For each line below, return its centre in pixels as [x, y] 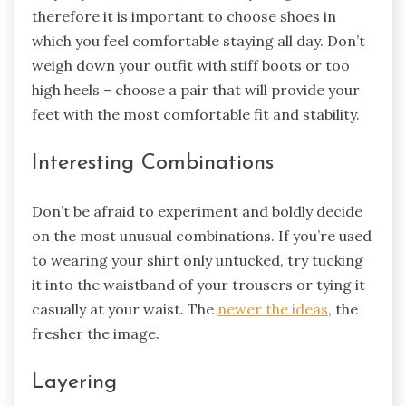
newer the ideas [273, 309]
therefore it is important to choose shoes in [184, 17]
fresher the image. [96, 334]
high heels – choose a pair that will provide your [196, 90]
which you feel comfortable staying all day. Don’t [198, 41]
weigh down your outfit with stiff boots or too [191, 66]
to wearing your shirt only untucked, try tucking [198, 261]
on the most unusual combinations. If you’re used [202, 236]
